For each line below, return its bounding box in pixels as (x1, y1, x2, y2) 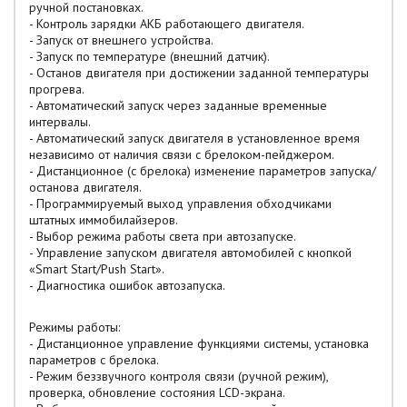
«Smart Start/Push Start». (29, 261, 164, 277)
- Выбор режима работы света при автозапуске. (29, 228, 296, 244)
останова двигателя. (29, 179, 142, 195)
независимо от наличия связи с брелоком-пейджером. (29, 146, 334, 163)
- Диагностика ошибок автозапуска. (29, 277, 225, 293)
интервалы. (29, 114, 91, 130)
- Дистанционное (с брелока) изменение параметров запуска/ (29, 163, 376, 179)
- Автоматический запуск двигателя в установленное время (29, 130, 360, 146)
